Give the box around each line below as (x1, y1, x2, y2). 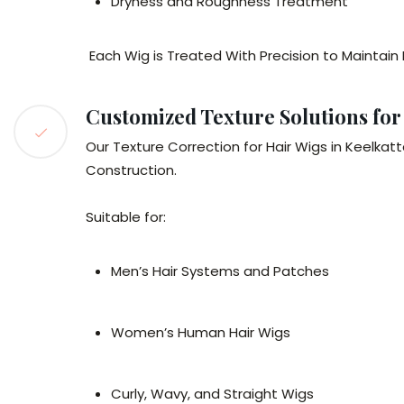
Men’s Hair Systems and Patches (111, 262, 329, 280)
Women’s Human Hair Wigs (111, 323, 290, 342)
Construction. (86, 161, 177, 179)
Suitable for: (86, 207, 166, 226)
